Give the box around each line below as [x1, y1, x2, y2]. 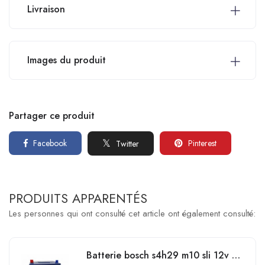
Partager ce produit [9, 108, 95, 122]
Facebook [31, 137, 67, 150]
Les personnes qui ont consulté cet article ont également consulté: [9, 206, 256, 220]
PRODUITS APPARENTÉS [9, 189, 147, 208]
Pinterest [186, 137, 216, 150]
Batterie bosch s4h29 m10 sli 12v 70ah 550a [232, 248, 240, 262]
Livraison [27, 2, 65, 16]
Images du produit [27, 53, 106, 67]
